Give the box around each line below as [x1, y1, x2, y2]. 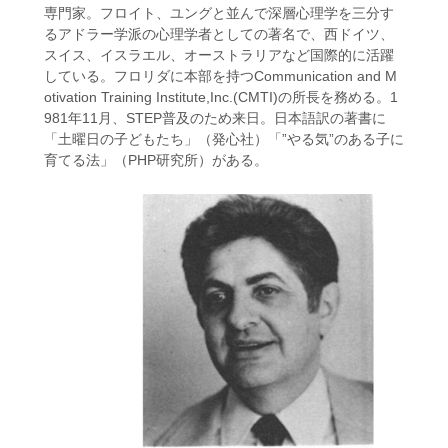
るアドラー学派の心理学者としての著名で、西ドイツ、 [43, 26, 394, 42]
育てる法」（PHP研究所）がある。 [43, 152, 268, 168]
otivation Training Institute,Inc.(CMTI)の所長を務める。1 [43, 89, 398, 105]
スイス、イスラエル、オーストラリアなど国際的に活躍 [43, 47, 394, 63]
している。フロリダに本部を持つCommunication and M [43, 68, 397, 84]
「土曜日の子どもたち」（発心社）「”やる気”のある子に [43, 131, 404, 147]
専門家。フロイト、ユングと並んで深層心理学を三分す [43, 5, 394, 21]
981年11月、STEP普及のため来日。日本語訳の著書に [43, 110, 386, 126]
